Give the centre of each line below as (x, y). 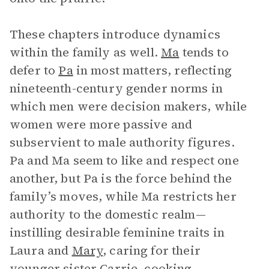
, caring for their (152, 250)
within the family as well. (86, 52)
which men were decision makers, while (128, 106)
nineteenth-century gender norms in (116, 88)
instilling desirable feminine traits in (117, 232)
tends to (204, 52)
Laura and (41, 250)
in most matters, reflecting (152, 70)
